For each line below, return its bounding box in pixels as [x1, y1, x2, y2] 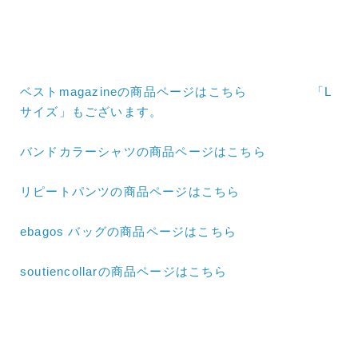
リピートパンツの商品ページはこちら [20, 184, 241, 198]
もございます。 [71, 104, 163, 118]
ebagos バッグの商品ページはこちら [20, 224, 237, 238]
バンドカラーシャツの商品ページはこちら [20, 144, 266, 158]
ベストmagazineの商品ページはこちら [20, 84, 312, 98]
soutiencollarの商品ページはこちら [20, 264, 228, 278]
